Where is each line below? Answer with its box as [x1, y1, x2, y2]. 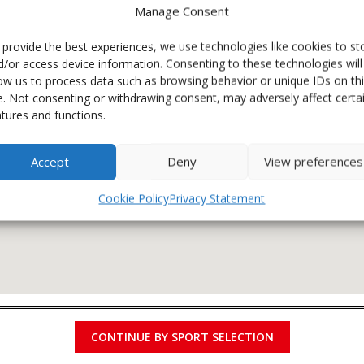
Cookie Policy [98, 190, 170, 206]
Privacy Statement [169, 190, 266, 206]
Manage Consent [134, 2, 229, 19]
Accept [31, 153, 70, 170]
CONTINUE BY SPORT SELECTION [90, 329, 274, 344]
